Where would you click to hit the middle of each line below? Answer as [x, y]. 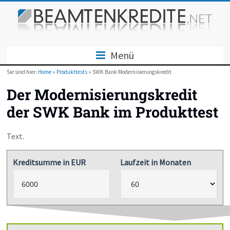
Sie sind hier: [23, 72]
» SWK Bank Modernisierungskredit [130, 72]
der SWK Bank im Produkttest [113, 112]
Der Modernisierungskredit [102, 95]
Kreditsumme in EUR [49, 162]
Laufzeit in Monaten [156, 162]
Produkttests [72, 72]
